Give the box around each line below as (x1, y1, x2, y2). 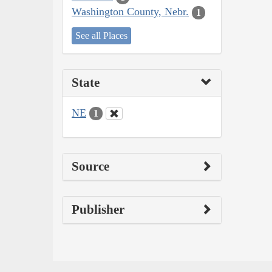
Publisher (72, 202, 124, 217)
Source (72, 159, 109, 174)
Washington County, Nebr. (72, 5, 189, 18)
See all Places (75, 30, 127, 41)
